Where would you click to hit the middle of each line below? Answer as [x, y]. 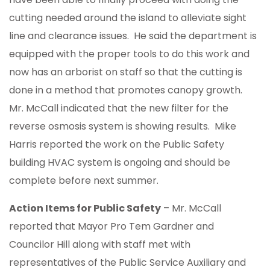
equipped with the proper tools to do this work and [129, 54]
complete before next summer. [84, 181]
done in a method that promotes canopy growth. [127, 90]
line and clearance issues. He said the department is [133, 36]
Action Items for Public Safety [85, 209]
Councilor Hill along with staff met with [100, 245]
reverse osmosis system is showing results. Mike [123, 127]
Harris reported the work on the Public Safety [117, 145]
